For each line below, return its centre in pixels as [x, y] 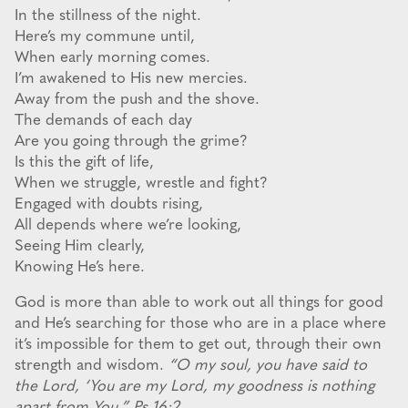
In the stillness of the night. [108, 16]
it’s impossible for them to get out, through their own [198, 345]
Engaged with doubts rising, [109, 205]
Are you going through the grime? [131, 142]
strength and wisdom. [92, 366]
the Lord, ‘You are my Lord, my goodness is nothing [194, 387]
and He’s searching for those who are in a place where [200, 324]
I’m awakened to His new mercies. [131, 79]
